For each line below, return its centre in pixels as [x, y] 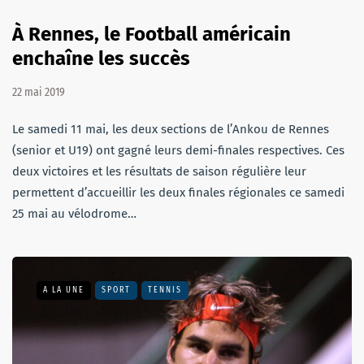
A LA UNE [64, 290]
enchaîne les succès [101, 59]
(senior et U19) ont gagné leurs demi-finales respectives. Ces [178, 151]
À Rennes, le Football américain [152, 35]
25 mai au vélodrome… [74, 214]
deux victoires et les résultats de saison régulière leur [159, 172]
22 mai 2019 [39, 93]
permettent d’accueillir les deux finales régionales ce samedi [178, 193]
